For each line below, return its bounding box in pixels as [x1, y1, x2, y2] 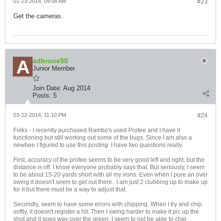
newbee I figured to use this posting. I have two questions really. [13, 142, 183, 148]
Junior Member [33, 65, 75, 72]
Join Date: [33, 84, 62, 92]
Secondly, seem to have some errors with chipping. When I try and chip [13, 201, 202, 208]
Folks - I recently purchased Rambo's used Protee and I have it [13, 127, 180, 134]
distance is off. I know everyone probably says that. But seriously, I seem [13, 164, 205, 171]
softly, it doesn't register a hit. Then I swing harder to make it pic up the [13, 208, 199, 215]
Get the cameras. [13, 12, 63, 20]
